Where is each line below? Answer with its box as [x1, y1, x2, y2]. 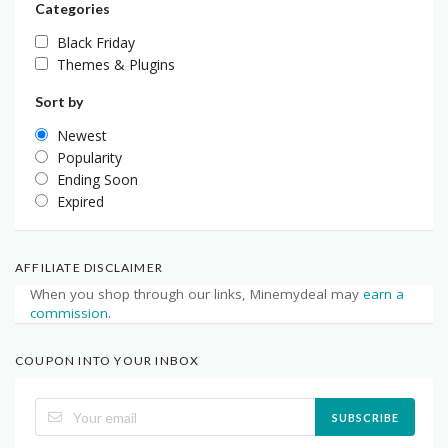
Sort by [35, 93, 83, 111]
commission [30, 304, 108, 323]
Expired [57, 192, 104, 212]
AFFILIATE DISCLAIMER [15, 260, 163, 276]
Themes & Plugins [57, 55, 175, 75]
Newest [57, 126, 107, 146]
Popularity [57, 148, 122, 168]
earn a [363, 285, 404, 304]
